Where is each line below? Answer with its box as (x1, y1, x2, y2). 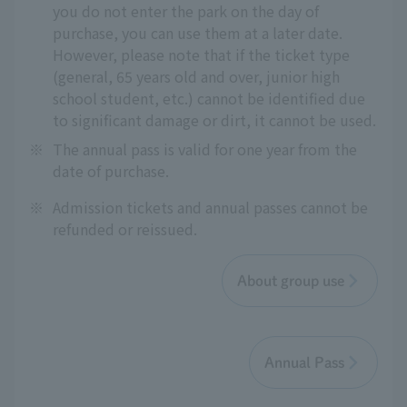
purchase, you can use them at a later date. (53, 22, 342, 44)
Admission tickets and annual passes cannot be (53, 196, 368, 218)
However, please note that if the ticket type (53, 44, 350, 65)
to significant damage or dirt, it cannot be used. (53, 109, 376, 131)
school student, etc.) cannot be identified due (53, 87, 365, 109)
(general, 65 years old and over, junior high (53, 65, 340, 87)
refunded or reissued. (53, 218, 197, 240)
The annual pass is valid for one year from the (53, 138, 357, 160)
